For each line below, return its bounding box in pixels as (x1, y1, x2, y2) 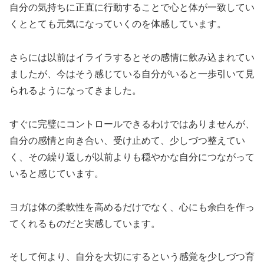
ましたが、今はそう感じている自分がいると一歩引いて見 (9, 68, 255, 79)
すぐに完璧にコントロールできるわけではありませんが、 (9, 118, 255, 129)
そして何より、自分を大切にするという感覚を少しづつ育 (9, 252, 255, 262)
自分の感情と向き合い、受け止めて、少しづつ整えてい (9, 135, 245, 146)
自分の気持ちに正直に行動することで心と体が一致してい (9, 2, 255, 13)
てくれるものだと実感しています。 (9, 218, 160, 229)
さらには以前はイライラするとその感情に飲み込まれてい (9, 52, 255, 62)
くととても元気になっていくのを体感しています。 (9, 19, 226, 29)
